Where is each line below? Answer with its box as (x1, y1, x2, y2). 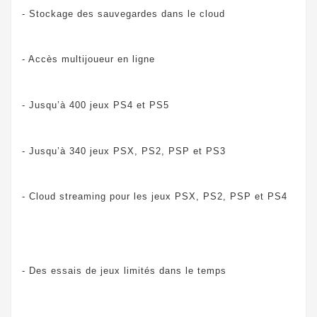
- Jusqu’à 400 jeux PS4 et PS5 (22, 100, 169, 111)
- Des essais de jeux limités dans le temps (22, 265, 226, 276)
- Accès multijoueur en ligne (22, 54, 155, 65)
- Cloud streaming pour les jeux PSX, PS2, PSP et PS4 (22, 191, 287, 202)
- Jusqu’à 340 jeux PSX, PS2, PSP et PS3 (22, 145, 226, 156)
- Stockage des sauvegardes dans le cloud (22, 8, 225, 19)
